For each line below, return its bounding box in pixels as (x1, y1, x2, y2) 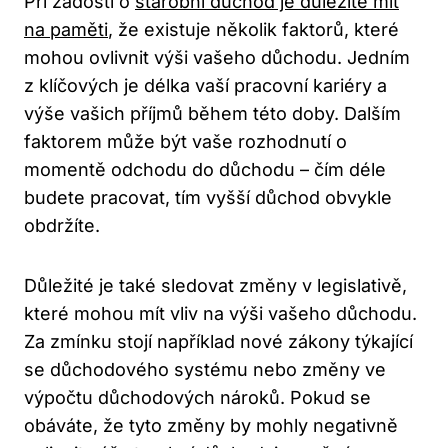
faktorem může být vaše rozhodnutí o (24, 131, 347, 153)
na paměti (24, 19, 108, 41)
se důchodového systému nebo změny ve (24, 359, 386, 381)
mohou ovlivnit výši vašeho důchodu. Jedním (24, 47, 410, 69)
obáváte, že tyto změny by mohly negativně (24, 415, 398, 437)
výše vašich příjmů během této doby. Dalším (24, 103, 401, 125)
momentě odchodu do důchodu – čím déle (24, 159, 386, 181)
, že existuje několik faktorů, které (108, 19, 399, 41)
